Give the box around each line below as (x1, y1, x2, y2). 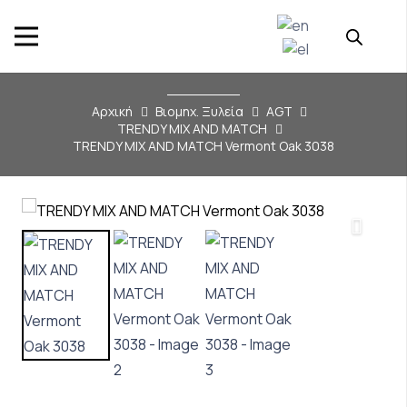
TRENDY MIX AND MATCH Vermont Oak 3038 (73, 137, 334, 154)
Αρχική (92, 103, 134, 120)
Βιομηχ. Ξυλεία (155, 103, 244, 120)
